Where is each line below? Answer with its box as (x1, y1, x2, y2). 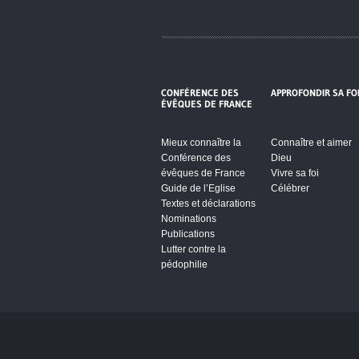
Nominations (160, 212, 216, 224)
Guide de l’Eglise (160, 182, 236, 194)
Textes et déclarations (160, 197, 256, 209)
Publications (160, 228, 215, 240)
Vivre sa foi (270, 167, 319, 179)
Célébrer (270, 182, 309, 194)
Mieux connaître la (160, 136, 241, 148)
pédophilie (160, 258, 208, 270)
